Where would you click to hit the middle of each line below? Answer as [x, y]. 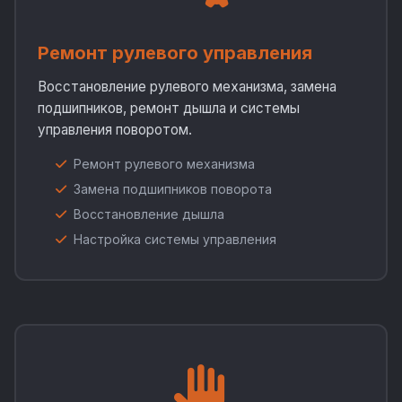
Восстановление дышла [149, 214]
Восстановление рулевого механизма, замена [187, 87]
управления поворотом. [115, 130]
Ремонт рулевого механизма [164, 164]
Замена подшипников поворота [173, 189]
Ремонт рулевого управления [175, 53]
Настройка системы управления [175, 239]
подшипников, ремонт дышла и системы [169, 108]
